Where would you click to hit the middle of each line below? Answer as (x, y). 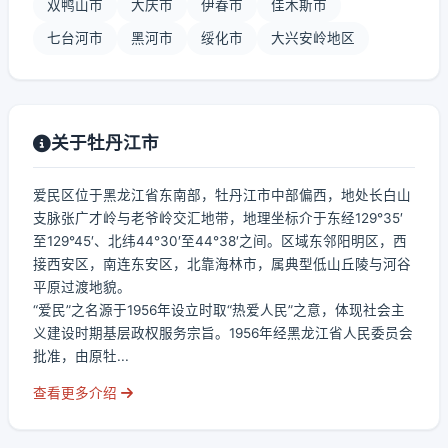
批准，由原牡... (81, 356)
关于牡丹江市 (105, 142)
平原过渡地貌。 (82, 287)
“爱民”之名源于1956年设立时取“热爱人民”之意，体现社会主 (219, 310)
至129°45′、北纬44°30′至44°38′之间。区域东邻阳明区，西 (220, 241)
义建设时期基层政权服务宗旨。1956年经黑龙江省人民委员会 (223, 333)
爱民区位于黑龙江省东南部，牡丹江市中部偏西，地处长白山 (222, 195)
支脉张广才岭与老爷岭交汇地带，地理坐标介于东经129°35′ (218, 218)
